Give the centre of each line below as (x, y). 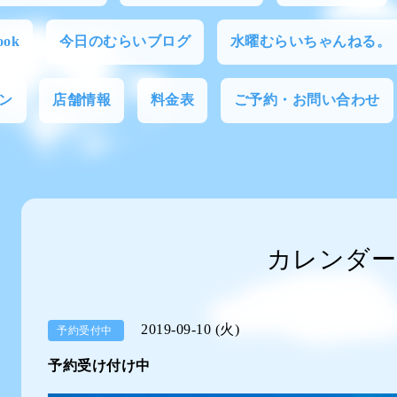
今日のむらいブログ (125, 41)
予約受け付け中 (99, 366)
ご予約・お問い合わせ (307, 100)
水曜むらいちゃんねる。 (311, 41)
